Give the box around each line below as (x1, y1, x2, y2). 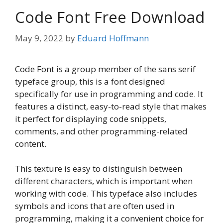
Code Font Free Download (15, 6, 205, 28)
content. (15, 137, 46, 149)
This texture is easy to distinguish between (15, 163, 182, 175)
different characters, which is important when (15, 175, 193, 187)
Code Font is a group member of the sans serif (15, 63, 196, 75)
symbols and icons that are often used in (15, 200, 174, 212)
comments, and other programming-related (15, 125, 188, 137)
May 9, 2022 (15, 32, 63, 44)
